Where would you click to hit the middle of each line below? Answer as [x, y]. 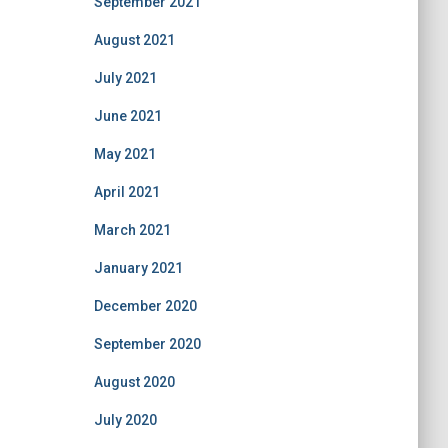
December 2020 [145, 306]
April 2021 [126, 192]
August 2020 [134, 382]
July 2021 [125, 78]
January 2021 [138, 268]
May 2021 [124, 154]
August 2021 [134, 40]
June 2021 [127, 116]
